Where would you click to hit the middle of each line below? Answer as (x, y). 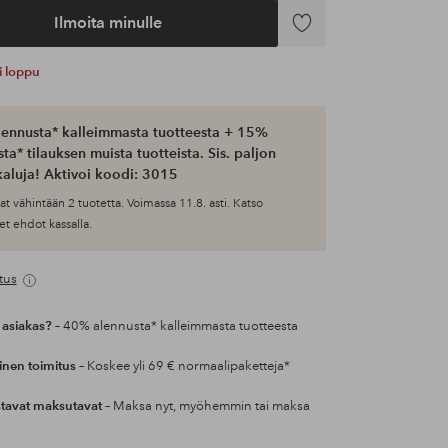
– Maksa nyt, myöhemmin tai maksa (205, 406)
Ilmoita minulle (107, 22)
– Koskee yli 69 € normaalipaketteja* (182, 366)
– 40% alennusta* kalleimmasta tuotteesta (174, 326)
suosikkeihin (321, 57)
